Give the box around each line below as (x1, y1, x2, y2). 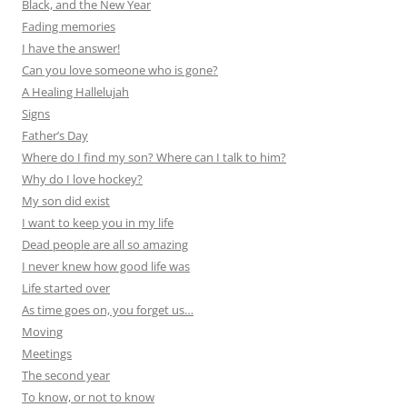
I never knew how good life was (22, 258, 190, 275)
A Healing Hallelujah (22, 84, 129, 101)
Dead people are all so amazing (22, 236, 188, 253)
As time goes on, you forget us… (22, 302, 194, 319)
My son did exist (22, 193, 110, 210)
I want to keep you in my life (22, 214, 174, 232)
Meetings (22, 345, 72, 362)
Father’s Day (22, 127, 88, 144)
